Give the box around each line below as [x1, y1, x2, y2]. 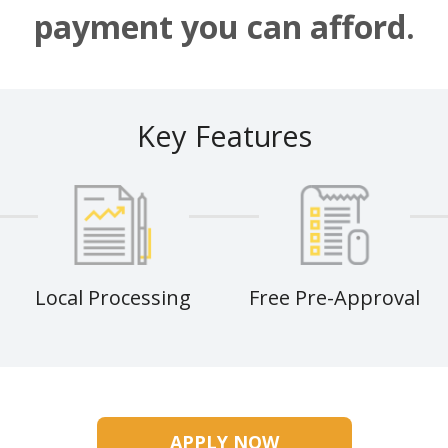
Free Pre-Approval [249, 284, 421, 312]
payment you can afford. [33, 5, 415, 49]
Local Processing [35, 284, 192, 312]
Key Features [136, 116, 312, 156]
